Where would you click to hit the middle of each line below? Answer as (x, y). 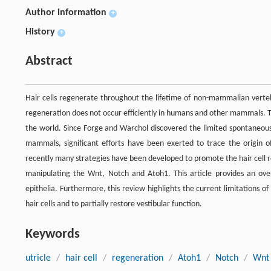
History (40, 32)
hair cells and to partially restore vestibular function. (114, 204)
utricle (38, 258)
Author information (66, 12)
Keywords (53, 234)
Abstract (49, 61)
